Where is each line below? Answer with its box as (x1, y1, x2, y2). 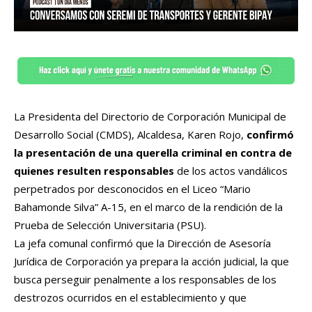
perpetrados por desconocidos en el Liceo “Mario (14, 181, 251, 196)
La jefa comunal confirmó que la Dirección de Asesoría (14, 235, 271, 250)
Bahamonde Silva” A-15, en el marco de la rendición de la (14, 199, 283, 214)
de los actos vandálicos (174, 163, 288, 178)
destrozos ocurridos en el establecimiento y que (14, 290, 247, 304)
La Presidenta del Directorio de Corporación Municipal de (14, 109, 286, 123)
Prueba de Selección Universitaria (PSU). (14, 217, 206, 232)
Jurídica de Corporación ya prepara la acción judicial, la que (14, 253, 289, 268)
